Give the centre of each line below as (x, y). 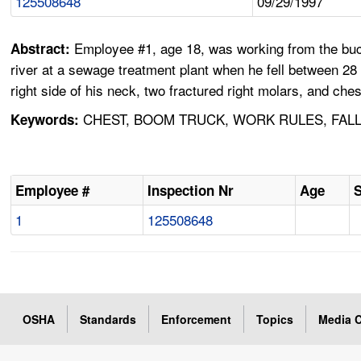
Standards (108, 320)
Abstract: (43, 49)
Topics (275, 320)
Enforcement (197, 320)
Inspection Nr (191, 191)
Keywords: (45, 120)
